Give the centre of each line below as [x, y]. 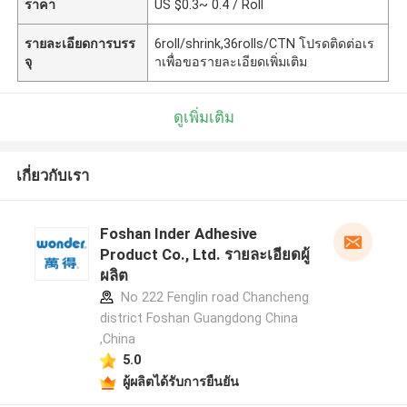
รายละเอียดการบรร [80, 43]
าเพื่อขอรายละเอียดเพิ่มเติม [231, 61]
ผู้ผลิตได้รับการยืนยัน [180, 381]
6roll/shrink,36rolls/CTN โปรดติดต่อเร [265, 43]
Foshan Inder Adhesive [178, 234]
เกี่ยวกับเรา [52, 176]
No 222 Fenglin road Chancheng [213, 298]
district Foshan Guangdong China [199, 318]
